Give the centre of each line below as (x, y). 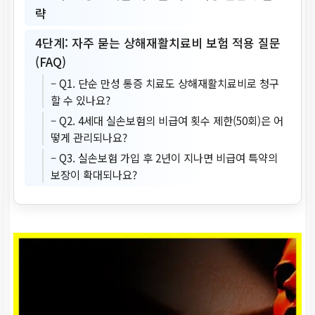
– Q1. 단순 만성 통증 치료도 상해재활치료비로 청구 (165, 83)
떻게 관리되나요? (89, 137)
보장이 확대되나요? (94, 174)
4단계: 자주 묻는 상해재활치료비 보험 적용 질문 (158, 42)
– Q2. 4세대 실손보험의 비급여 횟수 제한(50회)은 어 (167, 120)
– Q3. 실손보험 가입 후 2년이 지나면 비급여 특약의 (164, 157)
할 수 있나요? (81, 99)
